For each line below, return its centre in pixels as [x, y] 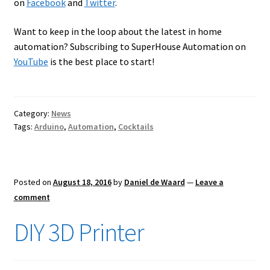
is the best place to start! [101, 61]
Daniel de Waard [154, 182]
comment [32, 197]
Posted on [33, 182]
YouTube [31, 61]
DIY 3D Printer [79, 232]
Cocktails [136, 127]
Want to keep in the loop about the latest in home [118, 31]
